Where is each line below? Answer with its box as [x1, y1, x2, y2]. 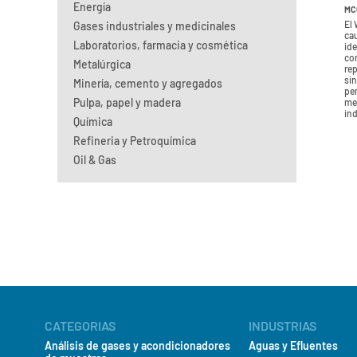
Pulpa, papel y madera [73, 96, 181, 109]
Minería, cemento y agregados [73, 76, 222, 90]
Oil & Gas [73, 153, 116, 167]
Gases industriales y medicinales [73, 19, 236, 33]
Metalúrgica [73, 57, 131, 71]
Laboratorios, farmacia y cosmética [73, 38, 248, 52]
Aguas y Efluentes [249, 339, 339, 352]
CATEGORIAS [45, 318, 116, 333]
